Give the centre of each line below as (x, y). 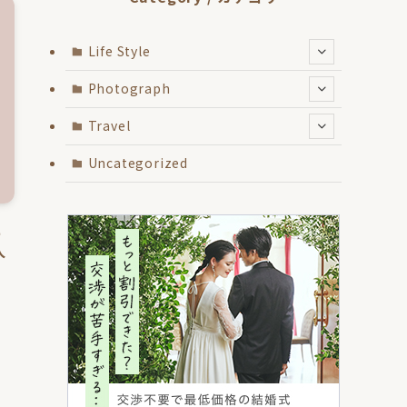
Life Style (119, 51)
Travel (109, 126)
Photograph (129, 89)
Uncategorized (138, 163)
